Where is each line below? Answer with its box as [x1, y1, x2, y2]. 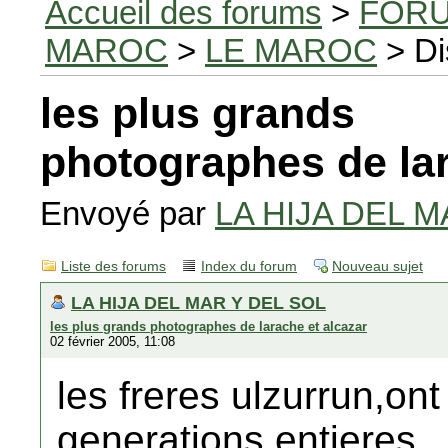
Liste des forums [61, 259, 166, 274]
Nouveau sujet [332, 259, 423, 274]
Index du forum [201, 259, 297, 274]
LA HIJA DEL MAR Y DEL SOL [71, 292, 326, 313]
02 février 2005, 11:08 [50, 334, 175, 349]
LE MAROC [205, 32, 377, 69]
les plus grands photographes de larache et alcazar [50, 319, 367, 334]
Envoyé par [40, 195, 215, 232]
